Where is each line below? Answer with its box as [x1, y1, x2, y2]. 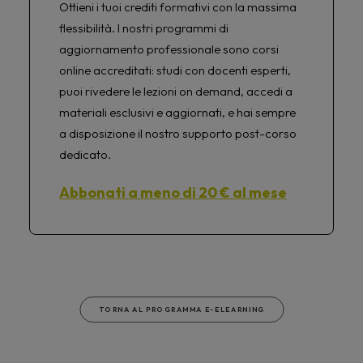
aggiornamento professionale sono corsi [59, 41, 279, 57]
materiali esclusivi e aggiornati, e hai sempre [59, 105, 296, 120]
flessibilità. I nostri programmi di [59, 20, 228, 36]
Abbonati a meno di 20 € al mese [59, 183, 287, 202]
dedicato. [59, 147, 111, 162]
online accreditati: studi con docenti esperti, [59, 62, 291, 78]
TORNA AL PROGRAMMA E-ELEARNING [99, 305, 264, 314]
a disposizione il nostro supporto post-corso [59, 126, 297, 141]
